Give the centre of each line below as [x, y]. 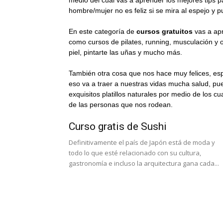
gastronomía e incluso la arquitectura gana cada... [144, 163]
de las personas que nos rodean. [121, 105]
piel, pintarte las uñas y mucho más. [125, 52]
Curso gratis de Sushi [118, 126]
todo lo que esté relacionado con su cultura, [135, 153]
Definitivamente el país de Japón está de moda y [142, 142]
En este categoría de [103, 31]
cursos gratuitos [165, 31]
